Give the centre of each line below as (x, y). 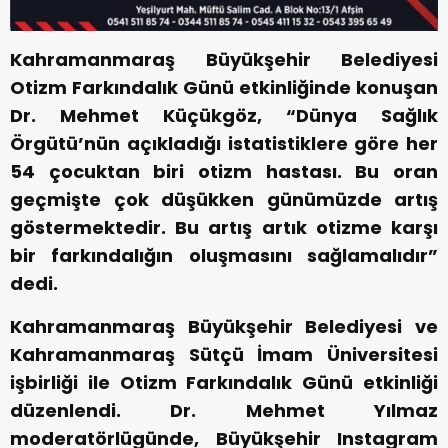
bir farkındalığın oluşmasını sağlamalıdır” (224, 256)
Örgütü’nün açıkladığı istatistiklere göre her (224, 144)
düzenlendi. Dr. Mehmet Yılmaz (224, 411)
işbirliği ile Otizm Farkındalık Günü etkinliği (224, 383)
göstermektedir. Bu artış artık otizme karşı (224, 228)
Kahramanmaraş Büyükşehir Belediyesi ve (224, 327)
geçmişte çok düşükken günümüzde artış (224, 200)
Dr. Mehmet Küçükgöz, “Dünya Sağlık (224, 116)
